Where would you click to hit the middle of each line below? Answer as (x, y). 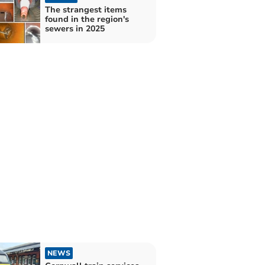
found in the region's (87, 20)
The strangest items (85, 10)
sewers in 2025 (75, 29)
